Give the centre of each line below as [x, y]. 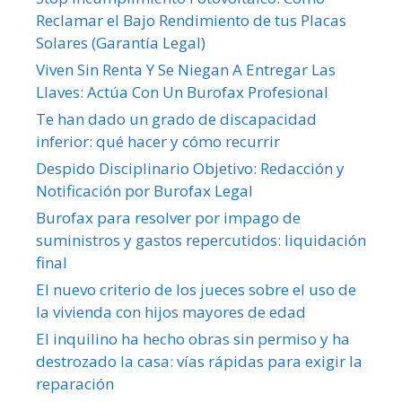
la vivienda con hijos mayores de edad [171, 311]
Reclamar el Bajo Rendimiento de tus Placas [191, 20]
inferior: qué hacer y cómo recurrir [158, 141]
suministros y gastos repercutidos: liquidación [201, 240]
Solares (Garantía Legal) [121, 42]
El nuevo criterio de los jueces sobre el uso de [196, 289]
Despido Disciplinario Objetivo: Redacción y [190, 168]
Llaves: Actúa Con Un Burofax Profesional [182, 92]
